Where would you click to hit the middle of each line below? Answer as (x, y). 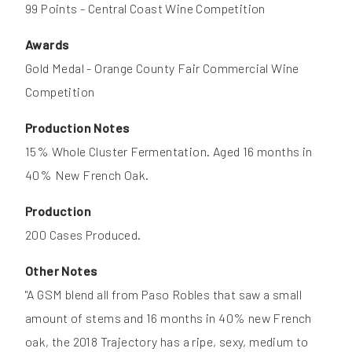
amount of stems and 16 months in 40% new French (169, 317)
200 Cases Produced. (83, 234)
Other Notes (61, 270)
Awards (47, 44)
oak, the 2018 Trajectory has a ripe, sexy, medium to (167, 341)
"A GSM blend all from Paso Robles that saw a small (163, 294)
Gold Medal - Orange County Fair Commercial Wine (162, 68)
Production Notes (77, 127)
